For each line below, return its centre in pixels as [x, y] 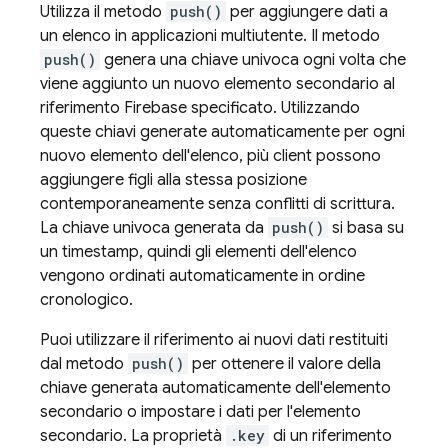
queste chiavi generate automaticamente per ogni [222, 132]
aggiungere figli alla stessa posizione [173, 180]
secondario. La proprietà [133, 436]
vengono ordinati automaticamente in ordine [202, 276]
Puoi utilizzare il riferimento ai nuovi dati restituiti [214, 340]
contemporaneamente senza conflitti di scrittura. [217, 204]
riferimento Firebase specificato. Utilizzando [200, 108]
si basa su [366, 228]
